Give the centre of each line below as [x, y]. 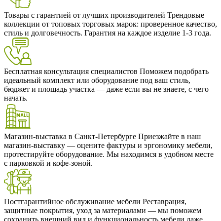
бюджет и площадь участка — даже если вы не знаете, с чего [106, 89]
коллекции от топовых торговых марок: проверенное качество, [110, 24]
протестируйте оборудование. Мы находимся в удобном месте [109, 154]
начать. [16, 98]
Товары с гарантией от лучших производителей [86, 15]
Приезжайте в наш [169, 136]
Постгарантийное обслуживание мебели [73, 201]
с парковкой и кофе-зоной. [48, 163]
